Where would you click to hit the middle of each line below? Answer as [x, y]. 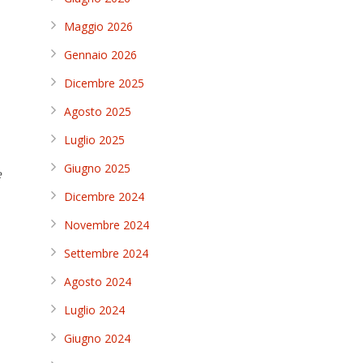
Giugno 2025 [97, 168]
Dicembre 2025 [104, 83]
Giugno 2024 [97, 338]
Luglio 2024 [94, 310]
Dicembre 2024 [104, 196]
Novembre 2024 [107, 225]
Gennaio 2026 [100, 55]
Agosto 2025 [98, 111]
